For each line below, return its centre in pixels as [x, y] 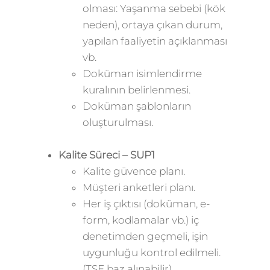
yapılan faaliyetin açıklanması [155, 41]
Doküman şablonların [137, 106]
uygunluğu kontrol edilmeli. [151, 253]
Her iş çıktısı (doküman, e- [146, 204]
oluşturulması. [118, 122]
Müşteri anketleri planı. [139, 187]
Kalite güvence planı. [133, 171]
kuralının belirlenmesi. [136, 90]
